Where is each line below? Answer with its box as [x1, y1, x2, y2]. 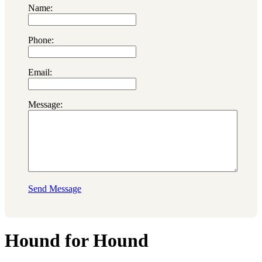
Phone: [28, 35, 54, 45]
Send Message [28, 183, 81, 194]
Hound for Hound [5, 230, 149, 251]
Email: [28, 67, 52, 77]
